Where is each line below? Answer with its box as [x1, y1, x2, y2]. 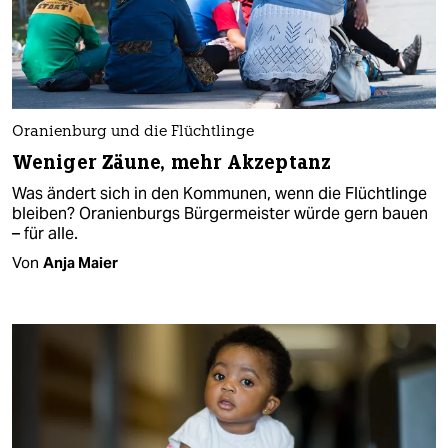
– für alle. [12, 223, 78, 245]
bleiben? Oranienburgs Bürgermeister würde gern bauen [12, 203, 428, 225]
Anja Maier [43, 253, 118, 273]
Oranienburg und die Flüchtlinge [12, 125, 254, 141]
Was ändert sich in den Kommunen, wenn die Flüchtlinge [12, 183, 427, 205]
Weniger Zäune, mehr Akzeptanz [12, 150, 331, 176]
